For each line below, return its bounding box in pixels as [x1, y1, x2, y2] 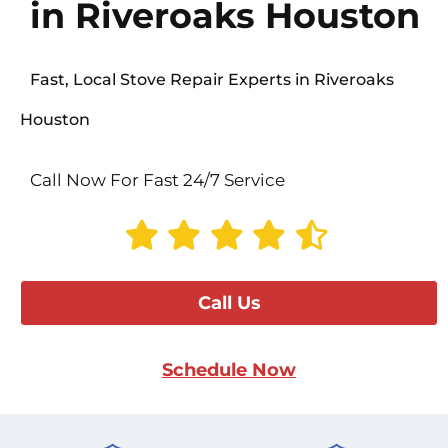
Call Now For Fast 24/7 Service [30, 170, 285, 191]
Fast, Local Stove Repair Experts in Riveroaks [30, 70, 394, 90]
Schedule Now [162, 359, 296, 382]
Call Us [197, 292, 261, 315]
